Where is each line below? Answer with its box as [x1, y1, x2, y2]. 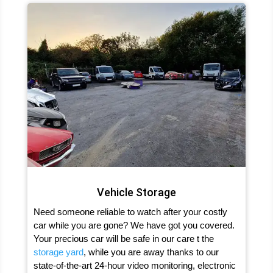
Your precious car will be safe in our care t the [33, 233, 214, 244]
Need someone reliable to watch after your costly [33, 207, 227, 218]
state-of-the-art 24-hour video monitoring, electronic [33, 260, 236, 271]
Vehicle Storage [96, 186, 176, 199]
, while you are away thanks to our [83, 247, 219, 258]
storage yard [33, 247, 83, 258]
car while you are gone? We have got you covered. [33, 220, 235, 231]
